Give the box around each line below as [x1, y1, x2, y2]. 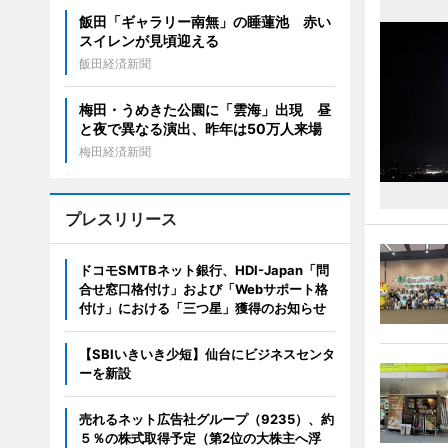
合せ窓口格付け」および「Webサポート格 [78, 281, 328, 298]
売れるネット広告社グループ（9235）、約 [78, 411, 334, 428]
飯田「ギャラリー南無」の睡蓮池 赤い [78, 13, 331, 31]
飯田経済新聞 [78, 56, 151, 72]
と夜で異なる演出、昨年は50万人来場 [78, 120, 322, 138]
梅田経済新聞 [78, 144, 151, 160]
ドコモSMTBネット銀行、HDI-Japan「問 [78, 262, 329, 279]
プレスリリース [64, 209, 177, 230]
